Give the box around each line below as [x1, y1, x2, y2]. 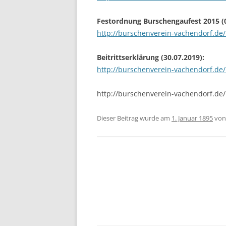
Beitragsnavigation [97, 177, 162, 187]
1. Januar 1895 [172, 114, 213, 123]
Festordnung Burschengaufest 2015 [97, 16, 219, 26]
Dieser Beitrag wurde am [97, 114, 172, 123]
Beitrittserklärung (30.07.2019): [97, 52, 204, 63]
